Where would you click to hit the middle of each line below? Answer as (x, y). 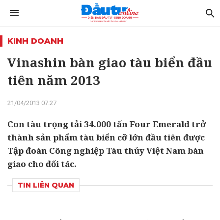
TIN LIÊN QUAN (46, 185)
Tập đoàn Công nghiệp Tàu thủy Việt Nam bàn (106, 151)
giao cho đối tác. (42, 164)
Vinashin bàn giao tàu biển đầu (110, 62)
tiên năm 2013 (54, 80)
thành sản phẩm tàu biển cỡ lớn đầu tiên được (106, 137)
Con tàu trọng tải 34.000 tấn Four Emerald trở (107, 124)
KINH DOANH (35, 41)
